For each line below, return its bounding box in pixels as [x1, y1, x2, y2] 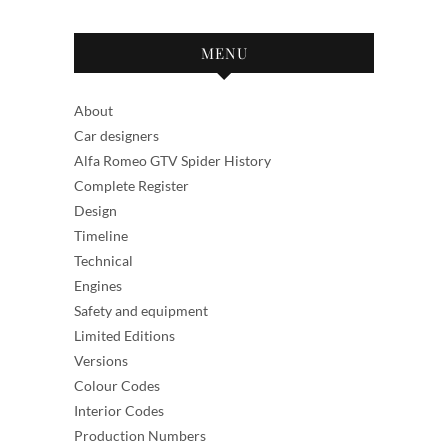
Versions [74, 351, 128, 369]
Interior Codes [74, 401, 164, 419]
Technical [74, 251, 133, 269]
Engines [74, 276, 122, 294]
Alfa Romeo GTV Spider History [74, 151, 271, 169]
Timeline [74, 226, 128, 244]
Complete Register [74, 176, 189, 194]
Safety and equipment [74, 301, 208, 319]
